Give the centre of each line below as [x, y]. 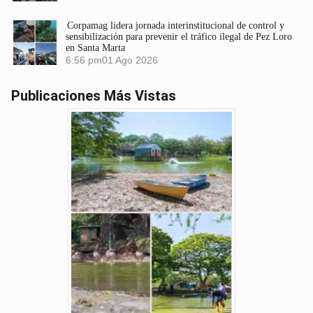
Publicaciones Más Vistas [94, 96]
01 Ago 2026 [130, 61]
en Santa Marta [95, 48]
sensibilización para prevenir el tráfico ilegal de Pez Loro [179, 37]
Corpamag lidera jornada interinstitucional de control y [176, 26]
